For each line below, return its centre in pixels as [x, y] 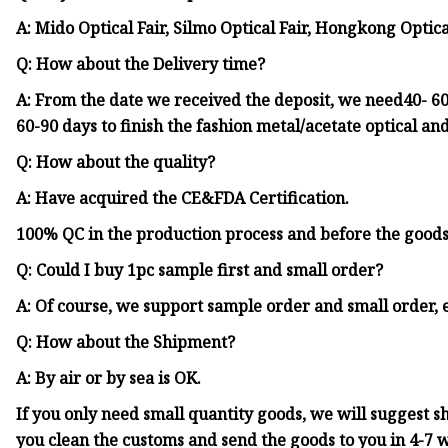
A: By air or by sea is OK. [109, 378]
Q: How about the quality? [116, 162]
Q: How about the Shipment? [126, 342]
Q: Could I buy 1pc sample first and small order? [200, 270]
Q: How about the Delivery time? [141, 64]
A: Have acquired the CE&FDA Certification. [183, 198]
